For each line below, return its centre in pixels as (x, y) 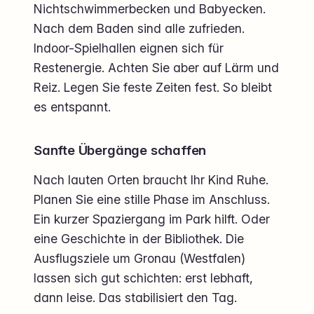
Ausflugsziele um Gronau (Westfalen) (139, 258)
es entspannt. (72, 107)
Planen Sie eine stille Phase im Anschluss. (152, 199)
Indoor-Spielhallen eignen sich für (129, 48)
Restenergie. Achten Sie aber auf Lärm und (156, 67)
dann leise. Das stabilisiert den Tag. (135, 297)
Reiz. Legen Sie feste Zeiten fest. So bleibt (153, 87)
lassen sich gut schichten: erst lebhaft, (143, 278)
